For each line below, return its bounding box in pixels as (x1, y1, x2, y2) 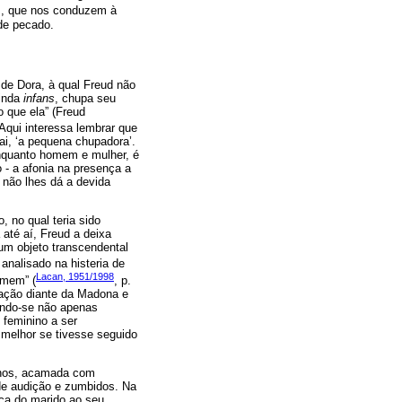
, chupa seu (55, 91, 116, 105)
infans (23, 91, 55, 105)
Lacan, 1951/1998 (36, 270, 114, 282)
